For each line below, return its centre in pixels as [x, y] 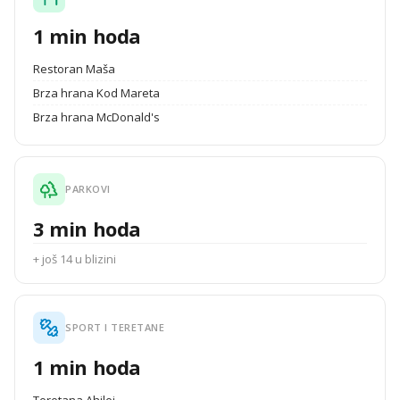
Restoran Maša [74, 69]
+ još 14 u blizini [75, 259]
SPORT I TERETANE [115, 327]
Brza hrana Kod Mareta [96, 93]
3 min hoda [87, 229]
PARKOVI [88, 189]
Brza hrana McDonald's [96, 117]
